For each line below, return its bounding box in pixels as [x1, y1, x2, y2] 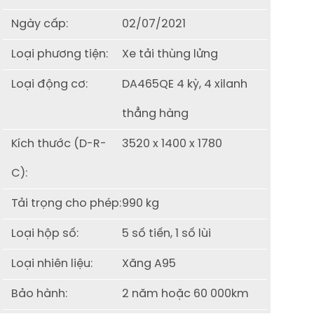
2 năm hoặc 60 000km [121, 287, 249, 300]
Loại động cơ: [11, 78, 88, 90]
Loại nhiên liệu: [11, 257, 93, 270]
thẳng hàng [121, 107, 189, 120]
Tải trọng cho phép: [11, 197, 122, 210]
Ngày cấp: [11, 18, 69, 30]
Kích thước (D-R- [11, 137, 107, 150]
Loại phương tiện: [11, 48, 109, 60]
